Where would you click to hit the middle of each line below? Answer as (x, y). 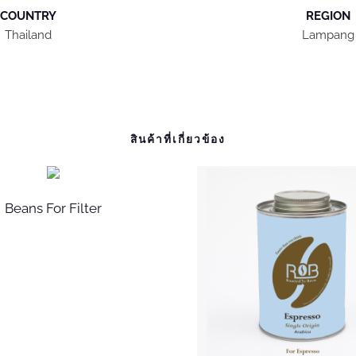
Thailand (28, 35)
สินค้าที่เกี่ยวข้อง (178, 139)
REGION (328, 15)
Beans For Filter (54, 208)
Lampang (328, 35)
